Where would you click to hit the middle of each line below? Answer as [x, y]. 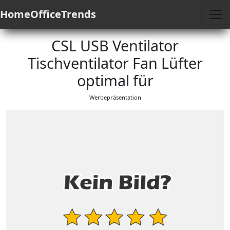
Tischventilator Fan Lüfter [115, 63]
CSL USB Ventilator [115, 45]
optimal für [115, 80]
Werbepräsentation [115, 97]
